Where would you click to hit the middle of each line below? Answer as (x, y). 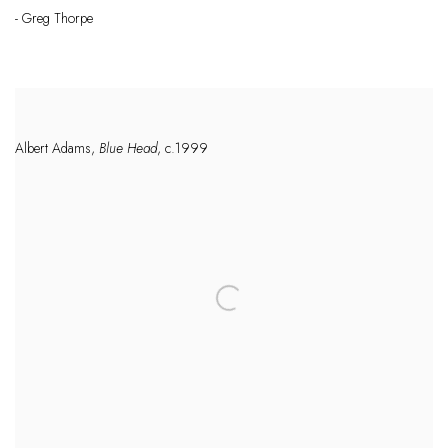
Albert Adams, (55, 148)
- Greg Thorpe (54, 18)
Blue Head (126, 148)
